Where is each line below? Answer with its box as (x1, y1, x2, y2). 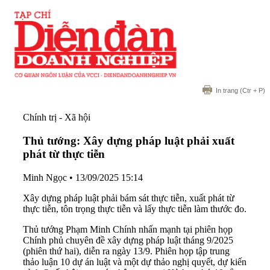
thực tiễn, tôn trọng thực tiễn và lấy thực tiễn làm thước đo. (23, 203, 246, 214)
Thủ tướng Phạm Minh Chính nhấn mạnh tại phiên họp (23, 224, 233, 234)
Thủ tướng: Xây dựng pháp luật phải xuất (23, 134, 234, 147)
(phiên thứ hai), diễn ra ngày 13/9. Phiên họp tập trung (23, 245, 230, 256)
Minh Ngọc (23, 172, 67, 183)
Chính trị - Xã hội (23, 112, 90, 123)
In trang (216, 87, 238, 95)
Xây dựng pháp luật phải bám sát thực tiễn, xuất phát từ (23, 192, 234, 203)
